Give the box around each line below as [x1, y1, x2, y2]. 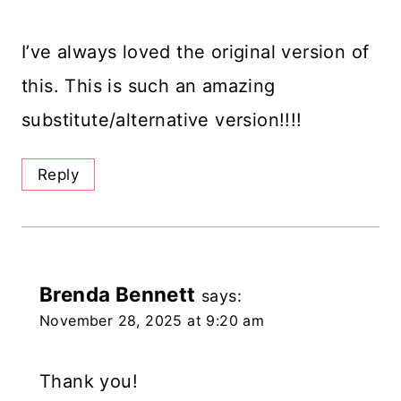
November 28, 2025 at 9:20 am [39, 311, 265, 330]
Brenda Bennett [39, 282, 196, 307]
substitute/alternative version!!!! [21, 108, 303, 131]
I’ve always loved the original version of [21, 40, 370, 63]
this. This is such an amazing [21, 74, 276, 97]
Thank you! [39, 371, 138, 393]
